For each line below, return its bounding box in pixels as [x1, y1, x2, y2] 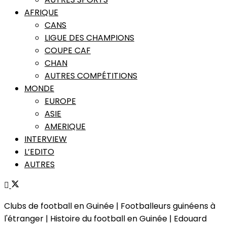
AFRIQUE [24, 6, 58, 18]
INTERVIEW [24, 133, 67, 145]
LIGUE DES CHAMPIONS [45, 31, 134, 44]
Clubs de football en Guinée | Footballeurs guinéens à [4, 200, 215, 212]
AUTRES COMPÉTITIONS [45, 69, 137, 82]
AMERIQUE [45, 120, 86, 132]
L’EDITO [24, 145, 54, 158]
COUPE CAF [45, 44, 91, 56]
